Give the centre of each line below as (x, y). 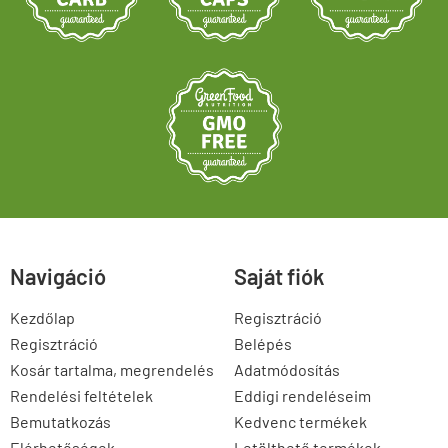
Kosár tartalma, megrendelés (112, 369)
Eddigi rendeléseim (302, 395)
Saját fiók (279, 275)
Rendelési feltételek (81, 395)
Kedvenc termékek (300, 421)
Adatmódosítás (287, 369)
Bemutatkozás (60, 421)
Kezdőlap (42, 317)
